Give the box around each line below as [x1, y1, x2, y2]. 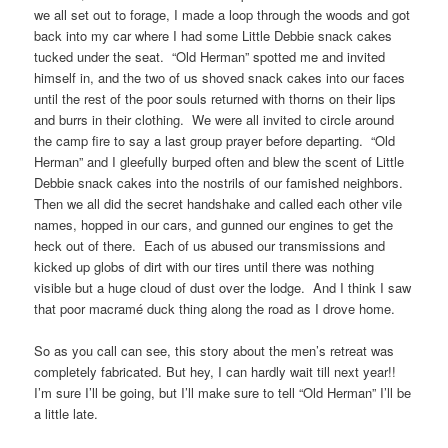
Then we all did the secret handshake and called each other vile [34, 193, 403, 213]
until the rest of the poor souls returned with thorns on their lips [34, 88, 397, 108]
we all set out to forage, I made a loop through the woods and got [34, 4, 411, 24]
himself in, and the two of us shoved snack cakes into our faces [34, 67, 406, 87]
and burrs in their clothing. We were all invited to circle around [34, 109, 395, 129]
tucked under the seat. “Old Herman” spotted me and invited [34, 46, 386, 66]
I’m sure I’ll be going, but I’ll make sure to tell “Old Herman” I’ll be [34, 382, 412, 402]
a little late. [34, 403, 99, 423]
